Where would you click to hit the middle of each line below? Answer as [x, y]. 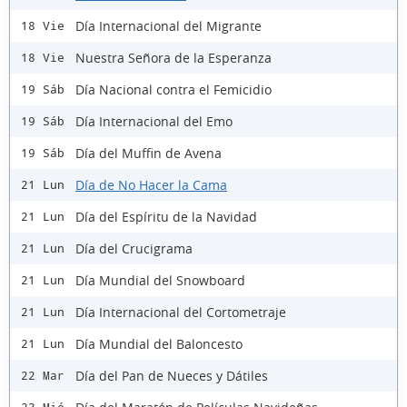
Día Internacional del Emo [154, 121]
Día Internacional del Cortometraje [181, 312]
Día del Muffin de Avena [149, 153]
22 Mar [43, 376]
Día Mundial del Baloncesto [159, 343]
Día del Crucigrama [134, 248]
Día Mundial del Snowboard [160, 280]
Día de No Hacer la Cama [151, 184]
